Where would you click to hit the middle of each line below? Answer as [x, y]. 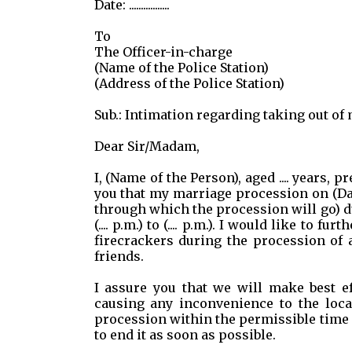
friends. [119, 256]
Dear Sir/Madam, [147, 146]
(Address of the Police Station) [189, 83]
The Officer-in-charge [163, 52]
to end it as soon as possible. [185, 335]
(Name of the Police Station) [181, 68]
